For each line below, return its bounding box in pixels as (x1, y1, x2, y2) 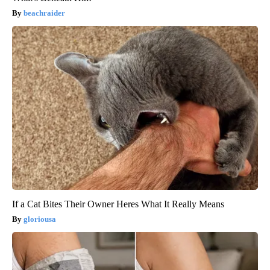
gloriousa (24, 214, 56, 224)
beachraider (24, 8, 65, 17)
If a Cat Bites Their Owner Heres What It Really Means (12, 198, 224, 209)
